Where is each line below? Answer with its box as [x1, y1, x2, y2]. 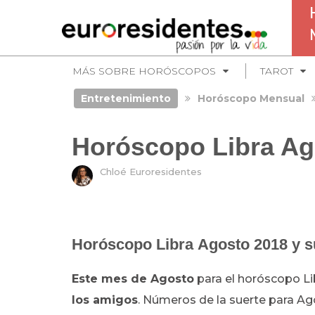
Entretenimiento [80, 92, 171, 105]
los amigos [72, 293, 138, 307]
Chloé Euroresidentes [100, 166, 202, 177]
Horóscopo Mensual [197, 92, 304, 105]
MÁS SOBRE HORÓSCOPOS [72, 65, 216, 77]
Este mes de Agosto [72, 272, 194, 285]
